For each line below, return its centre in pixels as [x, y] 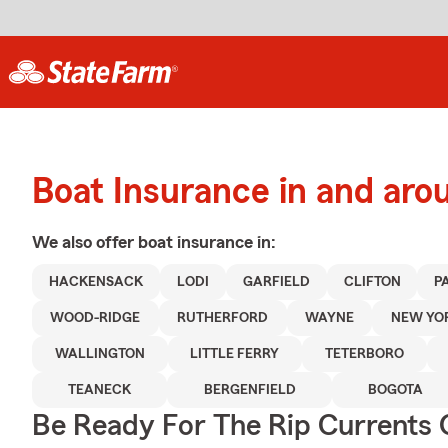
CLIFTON [372, 282]
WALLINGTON [99, 354]
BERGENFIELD [249, 390]
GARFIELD [276, 282]
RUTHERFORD [223, 318]
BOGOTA [396, 390]
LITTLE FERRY [235, 354]
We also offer [85, 242]
